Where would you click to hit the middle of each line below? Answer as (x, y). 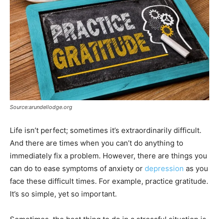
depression (164, 168)
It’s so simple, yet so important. (63, 194)
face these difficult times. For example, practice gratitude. (109, 181)
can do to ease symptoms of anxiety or (77, 168)
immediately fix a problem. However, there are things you (109, 155)
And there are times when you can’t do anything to (97, 143)
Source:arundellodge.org (41, 107)
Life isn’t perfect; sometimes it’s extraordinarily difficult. (106, 130)
